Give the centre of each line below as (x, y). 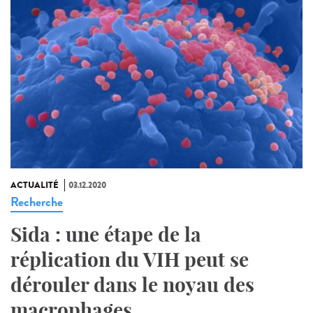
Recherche (37, 202)
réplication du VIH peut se (130, 260)
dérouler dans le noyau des (132, 285)
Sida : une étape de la (106, 235)
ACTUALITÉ (35, 185)
